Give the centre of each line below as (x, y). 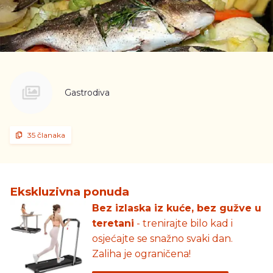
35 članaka (46, 135)
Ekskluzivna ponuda (69, 191)
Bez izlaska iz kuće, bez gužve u (176, 208)
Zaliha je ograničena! (141, 253)
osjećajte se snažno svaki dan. (162, 238)
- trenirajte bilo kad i (183, 223)
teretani (113, 223)
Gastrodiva (87, 92)
